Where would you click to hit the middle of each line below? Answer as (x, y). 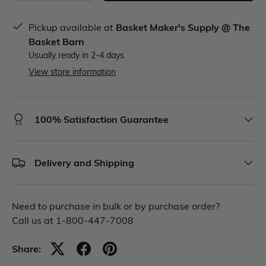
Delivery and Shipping (84, 163)
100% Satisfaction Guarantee (102, 119)
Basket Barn (56, 42)
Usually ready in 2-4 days (76, 55)
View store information (72, 72)
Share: (26, 249)
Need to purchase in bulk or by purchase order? (116, 206)
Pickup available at (72, 27)
